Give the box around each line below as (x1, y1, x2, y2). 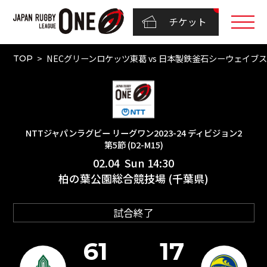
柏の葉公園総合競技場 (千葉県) (58, 170, 209, 186)
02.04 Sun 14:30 (93, 154, 174, 170)
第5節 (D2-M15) (104, 138, 163, 151)
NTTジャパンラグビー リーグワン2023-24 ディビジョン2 (25, 126, 242, 139)
